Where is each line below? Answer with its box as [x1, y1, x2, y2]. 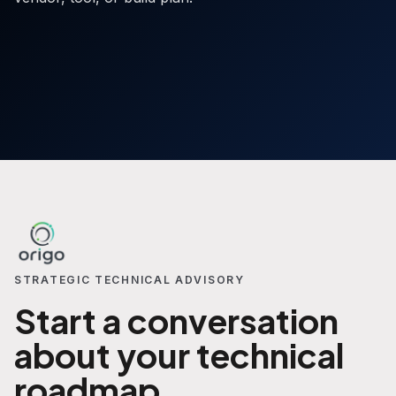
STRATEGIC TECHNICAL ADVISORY [14, 272, 245, 286]
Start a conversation [14, 298, 339, 341]
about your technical [14, 332, 344, 376]
